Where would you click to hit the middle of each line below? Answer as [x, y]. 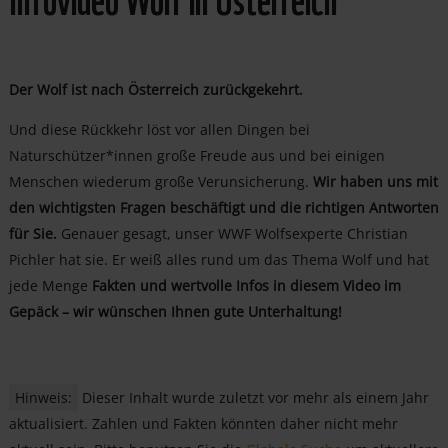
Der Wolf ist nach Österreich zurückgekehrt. [155, 90]
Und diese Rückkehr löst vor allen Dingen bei [159, 130]
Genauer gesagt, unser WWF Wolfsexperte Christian [234, 234]
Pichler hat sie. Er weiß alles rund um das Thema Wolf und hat [218, 260]
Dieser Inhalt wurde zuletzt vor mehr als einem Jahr [255, 398]
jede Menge [50, 286]
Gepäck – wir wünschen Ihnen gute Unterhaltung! [175, 312]
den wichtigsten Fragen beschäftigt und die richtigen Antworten [223, 208]
